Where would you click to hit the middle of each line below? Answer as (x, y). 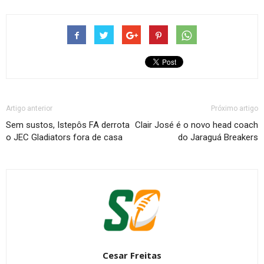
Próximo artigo (235, 108)
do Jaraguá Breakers (218, 137)
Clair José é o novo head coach (197, 125)
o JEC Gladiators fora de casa (64, 137)
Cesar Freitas (132, 255)
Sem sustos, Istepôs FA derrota (68, 125)
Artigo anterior (29, 108)
